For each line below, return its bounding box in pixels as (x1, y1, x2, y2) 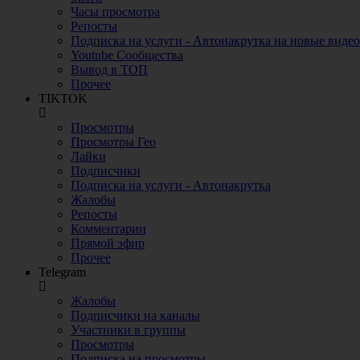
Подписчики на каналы (71, 309, 200, 322)
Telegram (39, 265, 86, 279)
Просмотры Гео (71, 135, 156, 149)
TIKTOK (39, 92, 88, 105)
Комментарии (71, 222, 146, 235)
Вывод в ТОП (71, 63, 148, 76)
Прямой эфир (71, 236, 145, 250)
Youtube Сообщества (71, 48, 183, 62)
